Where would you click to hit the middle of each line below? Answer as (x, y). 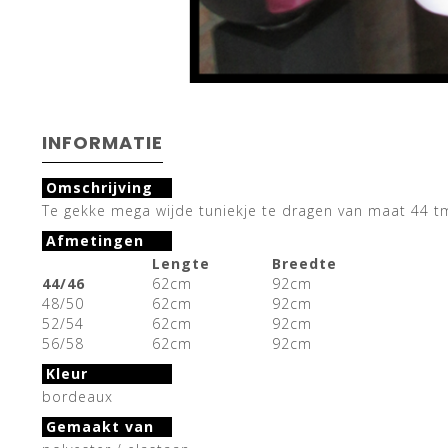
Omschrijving (99, 187)
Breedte (304, 263)
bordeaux (77, 396)
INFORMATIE (102, 142)
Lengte (181, 263)
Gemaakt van (100, 426)
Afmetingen (95, 240)
